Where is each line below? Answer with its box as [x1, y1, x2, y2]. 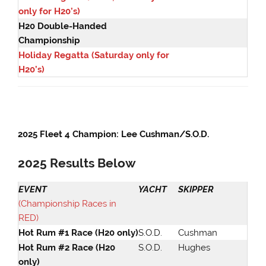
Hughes [178, 242, 211, 254]
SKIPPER [178, 184, 214, 195]
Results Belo [47, 155, 126, 170]
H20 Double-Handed [18, 20, 107, 31]
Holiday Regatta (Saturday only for [18, 49, 170, 61]
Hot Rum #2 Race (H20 [18, 242, 116, 254]
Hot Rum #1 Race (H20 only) [18, 227, 139, 239]
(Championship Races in [18, 198, 117, 210]
